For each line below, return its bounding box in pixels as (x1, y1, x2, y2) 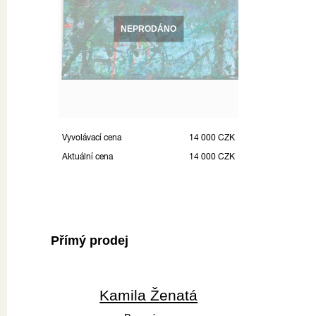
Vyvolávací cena (62, 132, 121, 142)
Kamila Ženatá (99, 286, 198, 303)
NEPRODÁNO (121, 23, 177, 34)
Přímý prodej (51, 233, 128, 248)
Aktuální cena (62, 151, 113, 162)
